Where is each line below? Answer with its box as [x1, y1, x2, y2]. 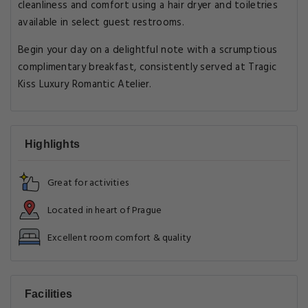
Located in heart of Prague [47, 203, 162, 219]
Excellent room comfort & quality [47, 230, 192, 246]
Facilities [25, 288, 72, 300]
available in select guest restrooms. [18, 14, 184, 31]
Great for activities [47, 175, 129, 191]
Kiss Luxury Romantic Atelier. [18, 76, 152, 93]
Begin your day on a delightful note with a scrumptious [18, 42, 278, 58]
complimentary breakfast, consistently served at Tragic [18, 59, 277, 76]
